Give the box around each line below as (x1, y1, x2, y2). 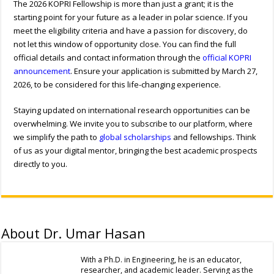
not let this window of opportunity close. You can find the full (13, 38, 237, 50)
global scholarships (99, 131, 172, 143)
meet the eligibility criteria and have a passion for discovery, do (13, 24, 248, 36)
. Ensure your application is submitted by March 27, (70, 65, 258, 76)
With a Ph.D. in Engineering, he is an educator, (81, 254, 242, 265)
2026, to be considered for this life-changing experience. (13, 78, 221, 90)
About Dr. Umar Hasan (1, 223, 146, 242)
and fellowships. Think (171, 131, 257, 143)
